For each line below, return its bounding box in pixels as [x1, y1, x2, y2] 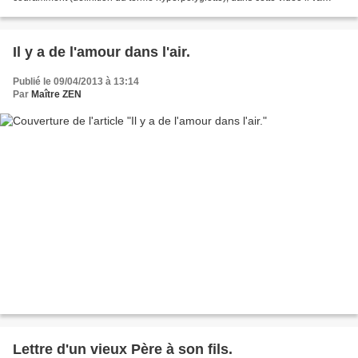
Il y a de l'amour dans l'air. [13, 43, 190, 60]
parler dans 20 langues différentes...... [13, 4, 176, 16]
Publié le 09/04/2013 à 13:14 [13, 75, 139, 87]
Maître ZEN [31, 88, 82, 100]
